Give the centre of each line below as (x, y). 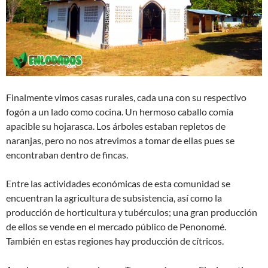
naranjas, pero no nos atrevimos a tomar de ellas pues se (120, 140)
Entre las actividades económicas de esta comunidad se (118, 183)
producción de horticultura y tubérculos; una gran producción (132, 212)
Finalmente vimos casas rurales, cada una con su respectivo (126, 97)
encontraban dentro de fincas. (67, 154)
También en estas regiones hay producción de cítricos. (115, 240)
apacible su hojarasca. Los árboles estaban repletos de (116, 126)
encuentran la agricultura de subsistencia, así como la (114, 197)
